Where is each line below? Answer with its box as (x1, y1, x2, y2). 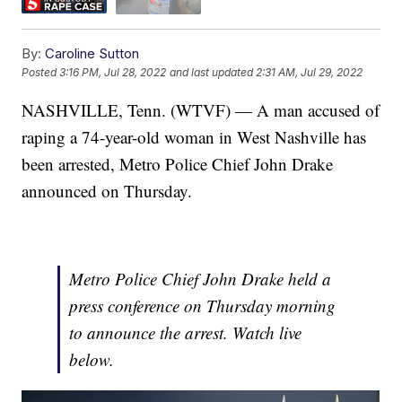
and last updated (170, 66, 254, 80)
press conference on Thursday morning (69, 293, 336, 317)
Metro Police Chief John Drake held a (69, 267, 332, 290)
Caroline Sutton (45, 44, 140, 62)
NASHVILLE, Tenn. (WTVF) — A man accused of (22, 98, 380, 121)
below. (69, 347, 115, 371)
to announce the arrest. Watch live (69, 320, 302, 344)
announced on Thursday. (22, 179, 193, 202)
